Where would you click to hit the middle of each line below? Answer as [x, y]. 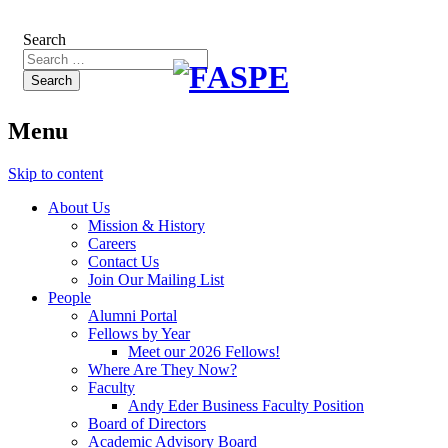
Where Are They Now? [162, 369]
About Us [79, 207]
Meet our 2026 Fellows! [204, 351]
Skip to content [55, 173]
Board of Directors [147, 423]
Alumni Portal [132, 315]
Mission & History [146, 225]
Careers [112, 243]
